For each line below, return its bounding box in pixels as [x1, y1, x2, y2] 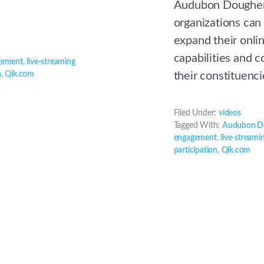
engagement [173, 134, 217, 143]
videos [219, 109, 241, 118]
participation [173, 146, 218, 155]
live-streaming [27, 58, 75, 67]
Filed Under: [173, 109, 219, 118]
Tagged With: [173, 121, 223, 130]
